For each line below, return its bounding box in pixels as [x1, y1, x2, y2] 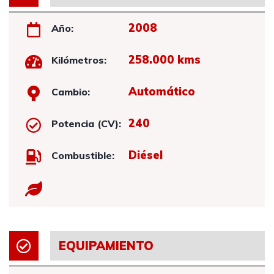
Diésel [128, 148, 163, 162]
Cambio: [51, 86, 91, 98]
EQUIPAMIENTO [58, 238, 154, 253]
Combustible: [51, 149, 115, 161]
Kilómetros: [51, 54, 107, 66]
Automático [128, 84, 195, 98]
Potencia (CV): [51, 117, 122, 130]
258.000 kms [128, 53, 201, 67]
